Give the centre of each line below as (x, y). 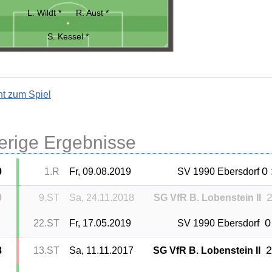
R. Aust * (92, 12)
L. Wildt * (44, 12)
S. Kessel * (68, 36)
